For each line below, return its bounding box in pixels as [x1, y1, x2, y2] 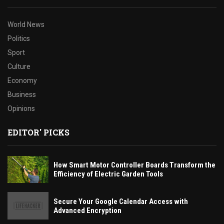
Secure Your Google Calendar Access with [53, 196, 188, 206]
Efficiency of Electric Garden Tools [53, 169, 163, 178]
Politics [7, 34, 30, 42]
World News [7, 20, 44, 28]
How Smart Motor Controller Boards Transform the [53, 160, 215, 169]
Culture [7, 62, 30, 70]
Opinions [7, 104, 35, 112]
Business [7, 90, 36, 98]
